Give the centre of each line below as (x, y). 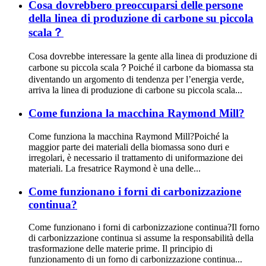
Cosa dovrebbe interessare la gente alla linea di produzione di (143, 56)
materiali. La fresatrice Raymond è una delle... (115, 168)
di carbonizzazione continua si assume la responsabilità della (141, 238)
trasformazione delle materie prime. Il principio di (121, 249)
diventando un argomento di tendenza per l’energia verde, (136, 80)
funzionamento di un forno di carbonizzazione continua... (135, 259)
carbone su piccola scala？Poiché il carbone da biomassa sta (141, 68)
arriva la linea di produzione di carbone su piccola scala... (135, 90)
